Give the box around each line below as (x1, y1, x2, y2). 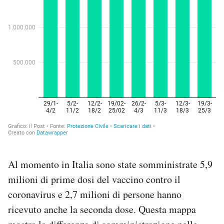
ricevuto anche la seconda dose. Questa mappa (8, 202, 196, 216)
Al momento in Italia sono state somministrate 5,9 (8, 157, 212, 171)
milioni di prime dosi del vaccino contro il (8, 172, 180, 186)
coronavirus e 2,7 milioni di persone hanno (8, 187, 181, 201)
